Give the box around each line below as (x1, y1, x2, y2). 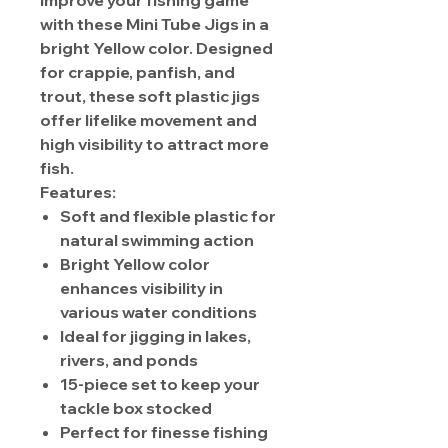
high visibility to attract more (40, 134, 269, 155)
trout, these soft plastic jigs (40, 86, 260, 107)
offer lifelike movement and (40, 110, 257, 131)
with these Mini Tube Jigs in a (40, 14, 269, 35)
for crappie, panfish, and (40, 62, 235, 83)
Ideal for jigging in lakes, (60, 326, 251, 347)
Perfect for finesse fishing (60, 422, 268, 443)
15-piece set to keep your (60, 374, 260, 395)
